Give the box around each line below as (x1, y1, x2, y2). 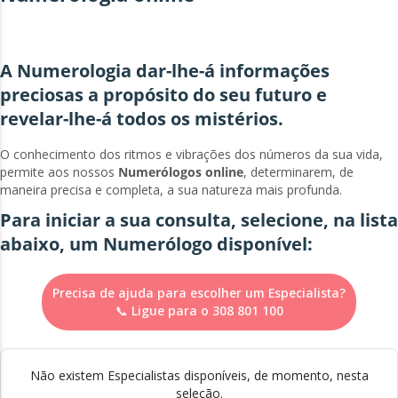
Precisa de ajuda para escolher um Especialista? (52, 283, 346, 301)
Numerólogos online (118, 163, 243, 180)
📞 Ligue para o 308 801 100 (115, 301, 283, 319)
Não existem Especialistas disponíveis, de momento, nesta (29, 366, 369, 384)
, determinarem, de (243, 163, 354, 180)
